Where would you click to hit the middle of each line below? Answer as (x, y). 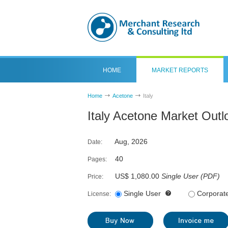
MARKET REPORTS (180, 70)
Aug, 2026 (130, 141)
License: (99, 194)
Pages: (97, 159)
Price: (95, 177)
